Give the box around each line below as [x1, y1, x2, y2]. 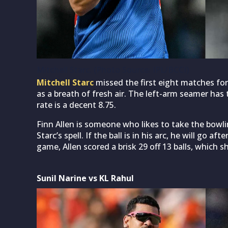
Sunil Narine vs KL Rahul [37, 172, 134, 184]
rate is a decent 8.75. [37, 99, 116, 110]
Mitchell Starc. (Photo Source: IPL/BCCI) [37, 64, 189, 75]
